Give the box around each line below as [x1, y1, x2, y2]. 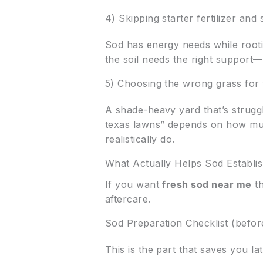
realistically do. [104, 133, 175, 146]
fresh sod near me [162, 178, 252, 191]
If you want [104, 178, 163, 191]
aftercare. [104, 193, 151, 205]
